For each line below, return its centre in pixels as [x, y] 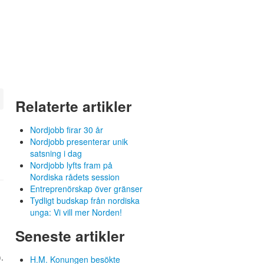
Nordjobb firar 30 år [67, 129]
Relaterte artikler [74, 106]
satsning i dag [56, 153]
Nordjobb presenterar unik [79, 141]
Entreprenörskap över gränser [86, 188]
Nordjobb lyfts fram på [71, 165]
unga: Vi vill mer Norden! [76, 212]
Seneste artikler [70, 235]
